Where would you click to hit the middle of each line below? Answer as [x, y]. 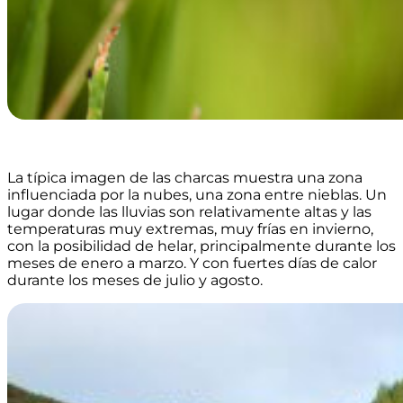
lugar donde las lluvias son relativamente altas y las [189, 212]
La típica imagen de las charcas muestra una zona [185, 178]
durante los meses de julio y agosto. [135, 281]
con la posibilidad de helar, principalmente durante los [201, 246]
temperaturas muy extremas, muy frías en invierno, [190, 229]
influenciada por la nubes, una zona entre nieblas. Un [197, 195]
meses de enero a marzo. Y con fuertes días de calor [192, 264]
